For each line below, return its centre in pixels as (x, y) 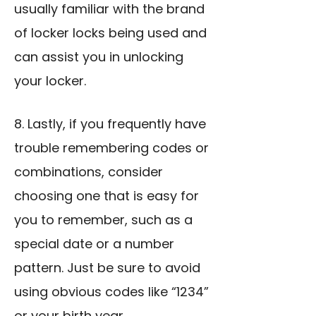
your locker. (50, 81)
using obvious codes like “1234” (111, 292)
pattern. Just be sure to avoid (107, 268)
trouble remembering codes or (111, 148)
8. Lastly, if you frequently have (110, 124)
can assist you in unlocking (99, 57)
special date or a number (94, 244)
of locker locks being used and (110, 33)
